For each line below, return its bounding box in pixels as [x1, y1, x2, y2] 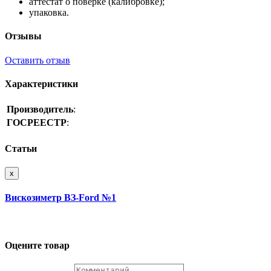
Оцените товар [5, 240, 70, 250]
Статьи [5, 143, 37, 154]
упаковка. [29, 7, 69, 18]
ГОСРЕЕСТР [7, 117, 67, 128]
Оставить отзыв [5, 54, 70, 65]
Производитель [7, 104, 73, 115]
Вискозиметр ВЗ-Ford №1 [5, 192, 116, 203]
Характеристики [5, 79, 78, 89]
